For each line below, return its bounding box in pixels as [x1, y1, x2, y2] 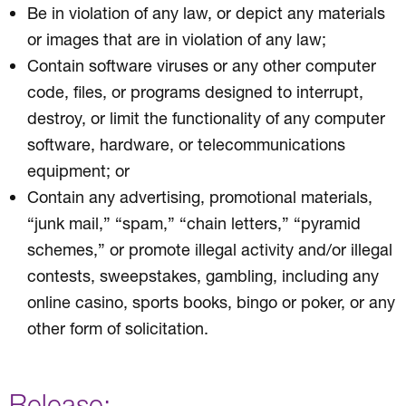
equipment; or [27, 159, 130, 180]
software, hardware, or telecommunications [27, 133, 345, 154]
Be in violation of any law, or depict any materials [27, 2, 385, 23]
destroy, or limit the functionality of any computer [27, 107, 385, 128]
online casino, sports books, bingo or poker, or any [27, 291, 395, 312]
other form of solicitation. [27, 317, 208, 338]
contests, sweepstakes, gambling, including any [27, 265, 379, 285]
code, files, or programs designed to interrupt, [27, 81, 363, 101]
